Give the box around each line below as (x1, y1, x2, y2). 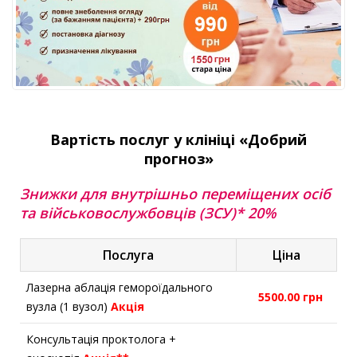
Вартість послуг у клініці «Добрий (50, 129, 307, 149)
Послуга (103, 245, 155, 264)
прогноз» (143, 148, 214, 168)
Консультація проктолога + (26, 331, 176, 347)
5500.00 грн (257, 288, 323, 304)
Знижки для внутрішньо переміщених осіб (20, 183, 331, 203)
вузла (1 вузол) (26, 298, 111, 314)
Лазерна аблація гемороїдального (26, 279, 213, 295)
